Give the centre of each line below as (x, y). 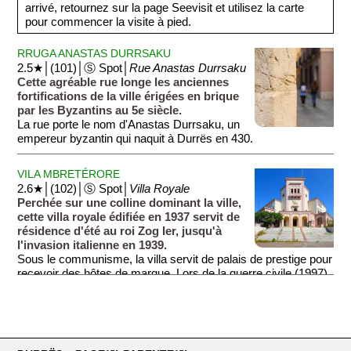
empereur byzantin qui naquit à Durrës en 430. (136, 139)
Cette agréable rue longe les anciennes (123, 83)
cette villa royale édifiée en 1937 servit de (129, 217)
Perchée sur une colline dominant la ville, (130, 203)
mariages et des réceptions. (89, 315)
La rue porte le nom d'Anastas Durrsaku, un (129, 125)
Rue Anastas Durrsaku (188, 69)
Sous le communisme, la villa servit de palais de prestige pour (175, 259)
